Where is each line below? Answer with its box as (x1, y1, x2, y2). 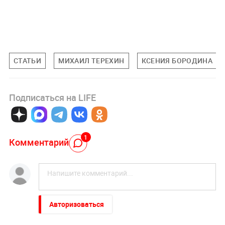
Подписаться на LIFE (9, 91, 96, 103)
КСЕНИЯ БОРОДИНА (141, 55, 213, 65)
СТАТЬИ (13, 55, 42, 65)
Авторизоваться (49, 199, 104, 209)
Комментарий (9, 136, 69, 149)
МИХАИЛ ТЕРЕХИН (58, 55, 125, 65)
